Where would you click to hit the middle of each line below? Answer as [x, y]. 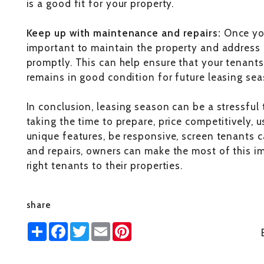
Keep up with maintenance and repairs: [125, 33]
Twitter [107, 227]
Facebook [91, 227]
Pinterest [154, 227]
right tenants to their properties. [105, 166]
